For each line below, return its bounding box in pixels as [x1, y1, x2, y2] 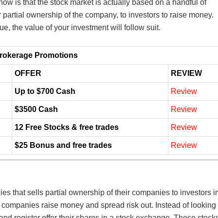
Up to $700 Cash [15, 87, 75, 95]
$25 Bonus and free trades [15, 141, 112, 149]
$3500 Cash [15, 105, 58, 113]
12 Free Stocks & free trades [15, 123, 119, 131]
